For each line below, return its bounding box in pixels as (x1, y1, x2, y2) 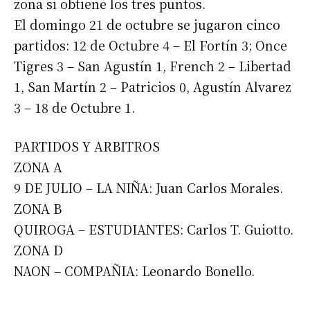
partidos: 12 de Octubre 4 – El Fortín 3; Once (14, 36, 287, 55)
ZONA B (14, 199, 62, 218)
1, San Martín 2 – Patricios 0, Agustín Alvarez (14, 77, 291, 96)
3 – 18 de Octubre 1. (14, 98, 135, 117)
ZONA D (14, 241, 63, 259)
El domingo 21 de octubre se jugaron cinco (14, 15, 280, 34)
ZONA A (14, 158, 62, 176)
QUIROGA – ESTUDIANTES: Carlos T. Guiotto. (14, 220, 293, 239)
